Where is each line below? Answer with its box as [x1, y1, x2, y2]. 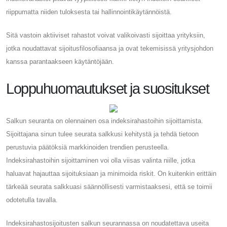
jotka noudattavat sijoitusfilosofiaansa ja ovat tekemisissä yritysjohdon [6, 44, 213, 52]
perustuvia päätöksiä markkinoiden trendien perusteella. [6, 143, 169, 151]
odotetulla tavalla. [6, 196, 58, 204]
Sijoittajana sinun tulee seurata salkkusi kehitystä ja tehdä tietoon [6, 130, 199, 138]
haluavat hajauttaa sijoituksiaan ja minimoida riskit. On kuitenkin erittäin [6, 169, 216, 177]
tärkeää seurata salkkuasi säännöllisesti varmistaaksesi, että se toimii [6, 182, 212, 191]
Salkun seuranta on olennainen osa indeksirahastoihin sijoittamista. [6, 117, 203, 125]
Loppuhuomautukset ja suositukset [6, 80, 209, 97]
